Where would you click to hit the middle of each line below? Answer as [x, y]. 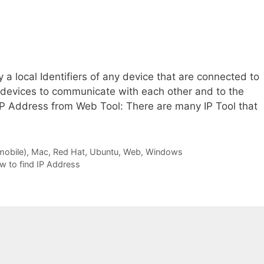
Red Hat [69, 151]
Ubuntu [104, 151]
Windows [164, 151]
